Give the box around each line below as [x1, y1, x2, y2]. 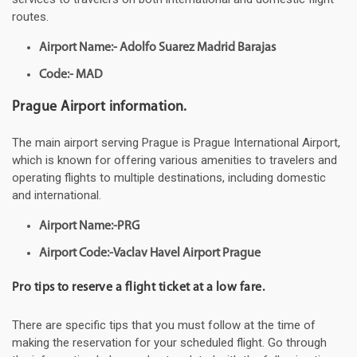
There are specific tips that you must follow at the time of [12, 318, 316, 333]
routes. [12, 10, 49, 25]
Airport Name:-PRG [39, 220, 139, 233]
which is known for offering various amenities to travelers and [12, 153, 337, 168]
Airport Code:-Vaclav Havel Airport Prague [39, 247, 261, 261]
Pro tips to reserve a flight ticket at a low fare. [12, 281, 265, 295]
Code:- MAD [39, 69, 103, 82]
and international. [12, 188, 101, 203]
